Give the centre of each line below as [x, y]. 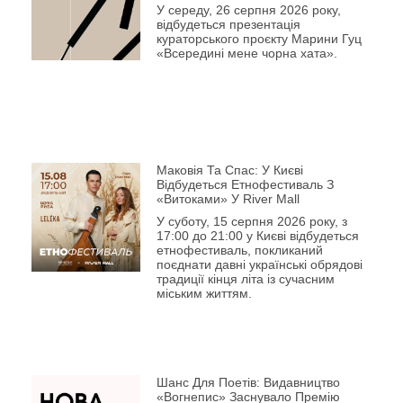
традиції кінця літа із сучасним [245, 279]
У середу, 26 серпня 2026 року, [248, 9]
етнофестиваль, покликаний [239, 251]
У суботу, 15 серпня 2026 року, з [251, 222]
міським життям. [204, 294]
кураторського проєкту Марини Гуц [259, 38]
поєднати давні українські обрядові [259, 265]
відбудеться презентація [228, 24]
